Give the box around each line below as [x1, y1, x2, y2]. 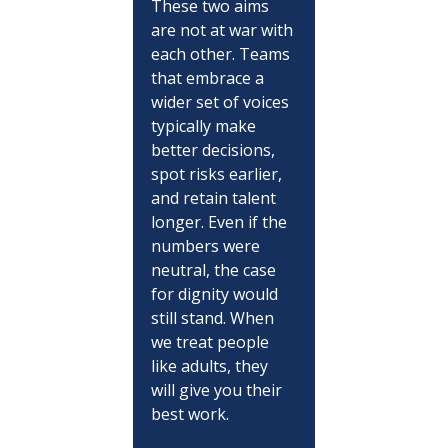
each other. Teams [150, 42, 294, 65]
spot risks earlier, [150, 162, 286, 185]
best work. [150, 402, 229, 425]
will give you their [150, 378, 286, 401]
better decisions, [150, 138, 279, 161]
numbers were [150, 234, 264, 257]
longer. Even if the [150, 210, 291, 233]
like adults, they [150, 354, 272, 377]
